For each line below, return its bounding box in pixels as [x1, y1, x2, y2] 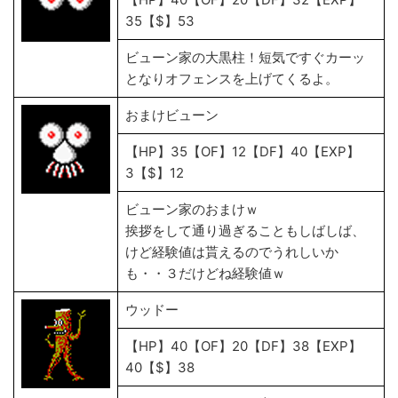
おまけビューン [125, 107, 219, 123]
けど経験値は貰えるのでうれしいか [125, 243, 338, 260]
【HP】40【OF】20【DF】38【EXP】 [125, 338, 362, 354]
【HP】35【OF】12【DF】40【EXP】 [125, 143, 360, 160]
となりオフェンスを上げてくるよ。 [125, 70, 338, 87]
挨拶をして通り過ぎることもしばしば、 [125, 222, 365, 239]
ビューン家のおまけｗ [125, 201, 259, 218]
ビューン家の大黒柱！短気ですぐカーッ [125, 49, 365, 66]
